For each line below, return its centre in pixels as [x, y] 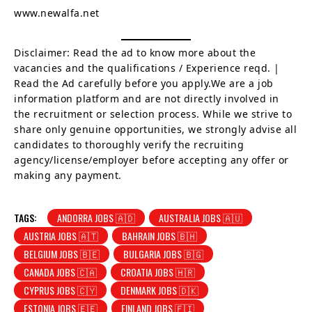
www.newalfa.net [57, 13]
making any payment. [68, 175]
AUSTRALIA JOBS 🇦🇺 [201, 217]
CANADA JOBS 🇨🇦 [60, 272]
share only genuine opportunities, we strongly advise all [155, 129]
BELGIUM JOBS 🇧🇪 [62, 253]
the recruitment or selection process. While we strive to [153, 114]
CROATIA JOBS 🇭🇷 [158, 272]
